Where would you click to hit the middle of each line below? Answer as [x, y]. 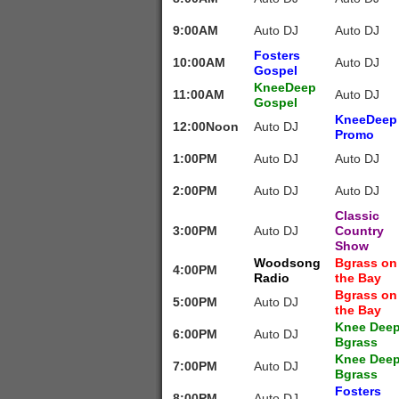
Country [359, 231]
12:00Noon [206, 126]
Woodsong [287, 263]
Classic [357, 216]
